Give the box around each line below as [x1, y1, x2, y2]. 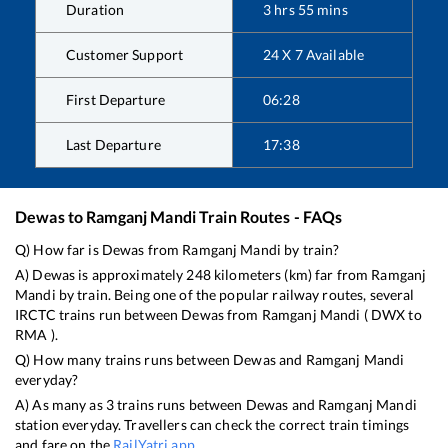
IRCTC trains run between [15, 306, 182, 324]
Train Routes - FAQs [195, 207, 343, 227]
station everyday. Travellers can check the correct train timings [15, 416, 410, 434]
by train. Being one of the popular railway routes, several [55, 286, 415, 304]
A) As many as [15, 396, 106, 414]
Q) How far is [15, 241, 102, 259]
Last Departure [66, 136, 161, 154]
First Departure [66, 91, 165, 109]
